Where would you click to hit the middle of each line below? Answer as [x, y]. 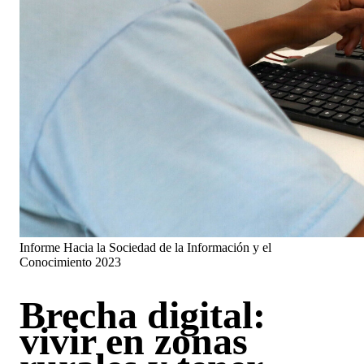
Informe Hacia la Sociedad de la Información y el [145, 247]
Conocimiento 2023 [70, 262]
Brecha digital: [143, 314]
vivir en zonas [134, 340]
